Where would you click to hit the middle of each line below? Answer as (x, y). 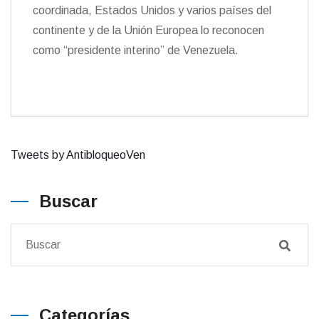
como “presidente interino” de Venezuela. (136, 50)
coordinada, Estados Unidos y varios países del (152, 10)
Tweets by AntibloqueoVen (78, 155)
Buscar (68, 201)
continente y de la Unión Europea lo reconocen (148, 30)
